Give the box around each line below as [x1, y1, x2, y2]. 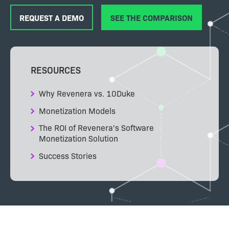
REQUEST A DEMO [19, 12, 84, 23]
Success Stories [39, 150, 97, 162]
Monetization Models [39, 104, 116, 116]
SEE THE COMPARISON [110, 12, 193, 23]
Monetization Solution [39, 132, 118, 144]
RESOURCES [31, 63, 81, 76]
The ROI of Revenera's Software [39, 122, 154, 133]
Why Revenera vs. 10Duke [39, 87, 135, 99]
